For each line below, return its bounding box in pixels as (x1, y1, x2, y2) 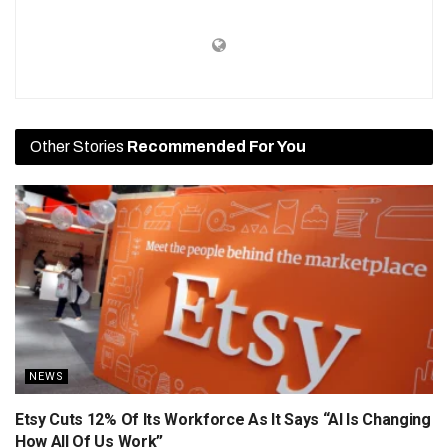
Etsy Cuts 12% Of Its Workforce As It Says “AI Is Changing (15, 409, 431, 429)
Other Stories (30, 137, 127, 155)
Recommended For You (127, 137, 306, 155)
